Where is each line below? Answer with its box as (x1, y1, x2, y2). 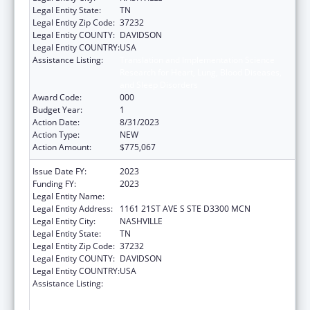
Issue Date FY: (33, 165, 86, 177)
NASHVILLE (120, 215, 163, 227)
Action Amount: (33, 140, 91, 153)
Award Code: (33, 91, 82, 103)
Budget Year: (33, 103, 82, 116)
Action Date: (33, 116, 80, 128)
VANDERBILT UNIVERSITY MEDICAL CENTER (120, 190, 288, 202)
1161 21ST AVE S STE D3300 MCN (120, 202, 250, 215)
